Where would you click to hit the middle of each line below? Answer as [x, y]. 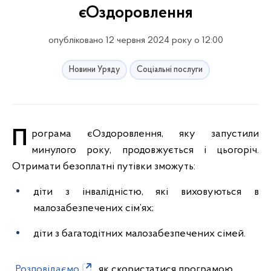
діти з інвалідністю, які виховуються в [146, 192]
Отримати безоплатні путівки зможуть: [105, 167]
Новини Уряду [94, 70]
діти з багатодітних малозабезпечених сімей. [141, 234]
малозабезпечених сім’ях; [93, 208]
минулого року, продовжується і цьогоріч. [145, 150]
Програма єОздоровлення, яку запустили [20, 139]
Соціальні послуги [169, 70]
